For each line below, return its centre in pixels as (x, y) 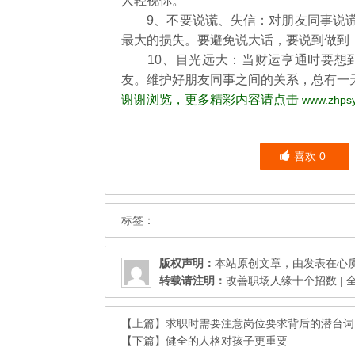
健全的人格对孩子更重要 (227, 341)
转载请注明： (193, 281)
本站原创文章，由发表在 (276, 263)
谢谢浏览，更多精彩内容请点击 (212, 99)
